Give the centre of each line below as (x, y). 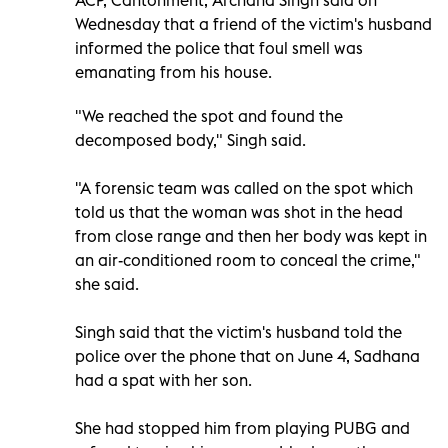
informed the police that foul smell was (219, 47)
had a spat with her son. (163, 379)
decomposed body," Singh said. (190, 139)
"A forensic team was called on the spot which (244, 187)
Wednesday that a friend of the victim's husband (253, 23)
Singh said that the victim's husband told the (238, 331)
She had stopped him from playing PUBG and (242, 427)
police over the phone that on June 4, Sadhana (247, 355)
